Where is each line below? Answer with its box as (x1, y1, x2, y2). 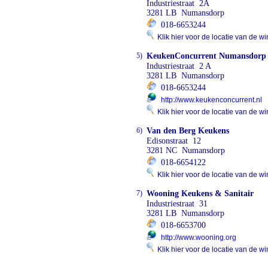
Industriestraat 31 (147, 199, 208, 208)
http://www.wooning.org (161, 233, 236, 242)
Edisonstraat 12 (147, 136, 201, 145)
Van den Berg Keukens (147, 126, 229, 135)
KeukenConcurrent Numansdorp (147, 51, 266, 60)
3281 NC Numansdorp (147, 146, 225, 155)
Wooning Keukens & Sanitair (147, 189, 254, 198)
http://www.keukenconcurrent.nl (161, 96, 262, 104)
